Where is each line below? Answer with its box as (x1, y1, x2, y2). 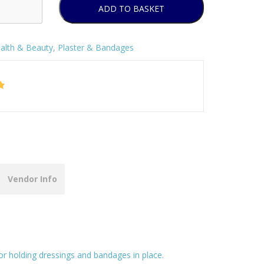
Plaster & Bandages (57, 41, 134, 53)
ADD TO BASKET (98, 2, 164, 14)
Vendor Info (8, 173, 57, 184)
